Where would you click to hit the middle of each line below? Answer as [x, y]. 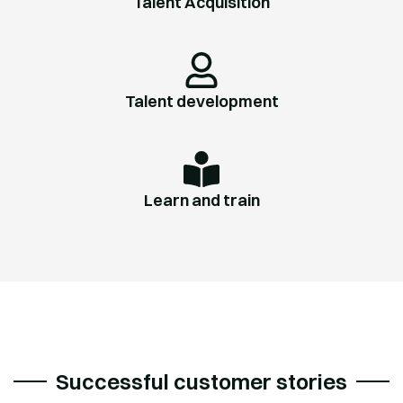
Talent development [201, 102]
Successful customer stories [201, 382]
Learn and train [201, 201]
